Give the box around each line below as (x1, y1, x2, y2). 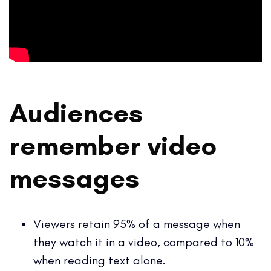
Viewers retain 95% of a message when (33, 216, 240, 231)
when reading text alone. (33, 252, 169, 267)
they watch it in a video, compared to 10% (33, 234, 254, 249)
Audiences (9, 96, 143, 129)
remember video (9, 128, 217, 162)
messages (9, 161, 146, 194)
